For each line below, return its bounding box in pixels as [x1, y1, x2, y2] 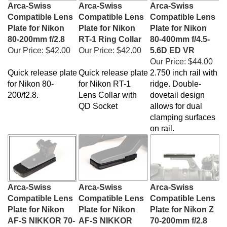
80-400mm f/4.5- [150, 30, 210, 39]
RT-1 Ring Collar [79, 30, 141, 39]
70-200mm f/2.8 [150, 211, 207, 220]
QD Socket [79, 97, 118, 105]
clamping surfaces [150, 108, 215, 117]
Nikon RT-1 [90, 74, 131, 83]
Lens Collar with [79, 86, 137, 94]
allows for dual [150, 97, 202, 105]
